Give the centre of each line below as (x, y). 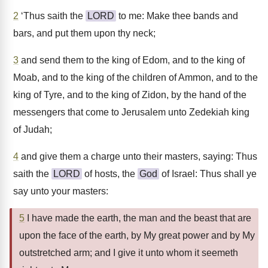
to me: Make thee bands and (177, 16)
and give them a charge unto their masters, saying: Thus (138, 156)
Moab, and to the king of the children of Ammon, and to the (135, 77)
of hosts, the (110, 174)
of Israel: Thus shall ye (208, 174)
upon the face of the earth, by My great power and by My (137, 235)
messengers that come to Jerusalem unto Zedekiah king (131, 112)
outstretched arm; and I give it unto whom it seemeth (129, 253)
